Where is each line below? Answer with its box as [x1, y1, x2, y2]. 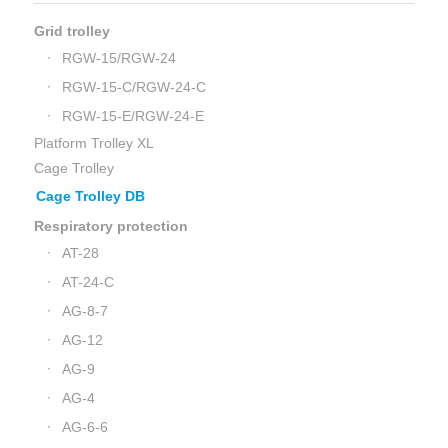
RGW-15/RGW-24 [61, 50, 176, 66]
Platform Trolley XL [33, 135, 154, 151]
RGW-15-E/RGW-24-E [61, 108, 204, 124]
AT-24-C [61, 274, 114, 290]
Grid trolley [33, 23, 110, 39]
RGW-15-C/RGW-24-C [61, 79, 206, 95]
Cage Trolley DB [35, 188, 145, 204]
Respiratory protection [33, 218, 188, 234]
